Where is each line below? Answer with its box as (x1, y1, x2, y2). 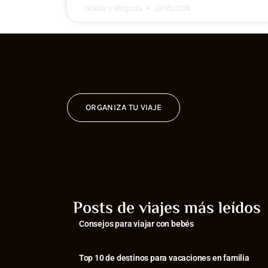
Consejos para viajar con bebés (79, 219, 194, 229)
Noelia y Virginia (85, 3, 144, 13)
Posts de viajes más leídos (73, 196, 261, 223)
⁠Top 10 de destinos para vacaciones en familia (79, 253, 249, 263)
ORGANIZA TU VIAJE (86, 102, 162, 113)
